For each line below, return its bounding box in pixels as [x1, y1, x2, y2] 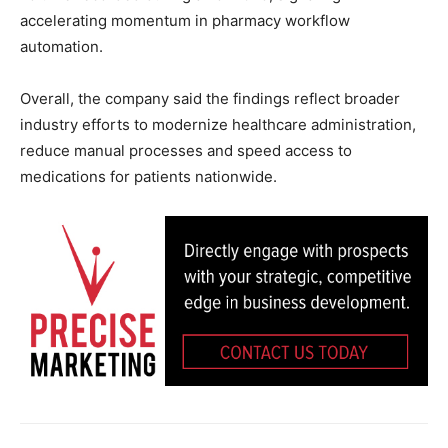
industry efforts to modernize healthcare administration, [20, 115, 416, 135]
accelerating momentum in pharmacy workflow [20, 11, 350, 31]
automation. [20, 37, 103, 57]
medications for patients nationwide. [20, 167, 277, 187]
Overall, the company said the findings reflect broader [20, 89, 400, 109]
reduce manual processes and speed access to [20, 141, 352, 161]
